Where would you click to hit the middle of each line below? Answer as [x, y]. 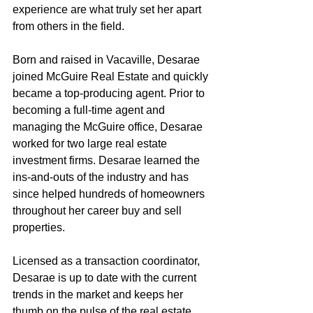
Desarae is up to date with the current [106, 277]
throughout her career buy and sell [99, 210]
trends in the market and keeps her [99, 294]
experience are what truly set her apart [108, 9]
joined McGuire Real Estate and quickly [112, 76]
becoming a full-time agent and [90, 110]
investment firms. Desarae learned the [108, 160]
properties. [39, 227]
